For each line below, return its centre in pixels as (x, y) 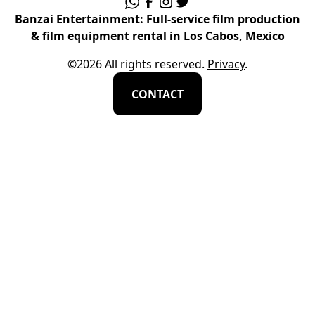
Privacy (226, 64)
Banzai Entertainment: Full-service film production (157, 19)
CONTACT (157, 94)
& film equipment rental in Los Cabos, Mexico (157, 36)
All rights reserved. (153, 64)
